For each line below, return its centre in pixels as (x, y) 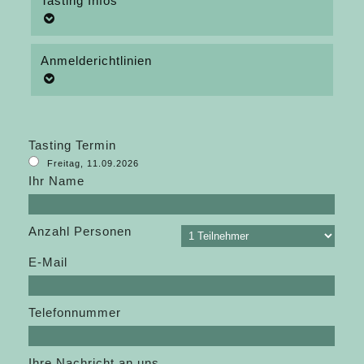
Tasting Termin (73, 145)
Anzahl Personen (80, 231)
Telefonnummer (75, 312)
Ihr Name (57, 180)
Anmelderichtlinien (97, 60)
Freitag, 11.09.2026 (93, 163)
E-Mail (48, 262)
